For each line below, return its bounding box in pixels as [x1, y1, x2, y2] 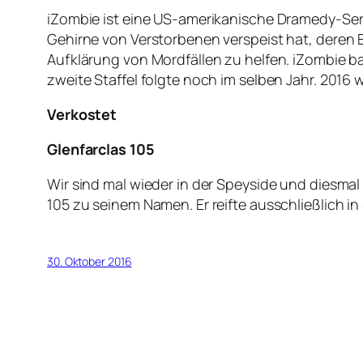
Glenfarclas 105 [47, 139, 158, 160]
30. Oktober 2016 [47, 254, 132, 270]
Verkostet [47, 105, 117, 125]
